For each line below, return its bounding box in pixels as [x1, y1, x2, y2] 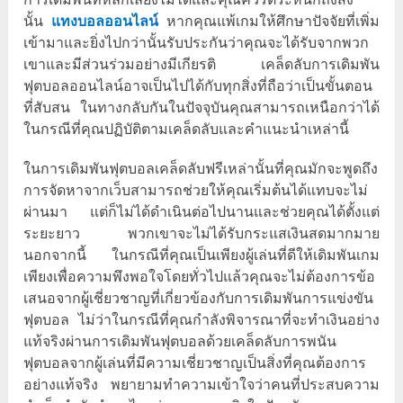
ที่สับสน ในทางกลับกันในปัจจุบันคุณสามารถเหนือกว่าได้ [23, 99, 380, 117]
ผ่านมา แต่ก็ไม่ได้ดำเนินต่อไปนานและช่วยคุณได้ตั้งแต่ [23, 203, 380, 221]
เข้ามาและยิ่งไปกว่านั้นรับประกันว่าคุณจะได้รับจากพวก [23, 34, 370, 52]
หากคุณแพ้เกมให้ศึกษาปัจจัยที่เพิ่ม [166, 13, 380, 31]
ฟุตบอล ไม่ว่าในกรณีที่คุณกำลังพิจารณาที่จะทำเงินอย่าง [23, 311, 380, 329]
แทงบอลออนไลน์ [51, 13, 158, 31]
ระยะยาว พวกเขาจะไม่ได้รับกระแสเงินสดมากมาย [23, 225, 380, 243]
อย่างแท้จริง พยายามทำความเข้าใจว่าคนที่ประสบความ [23, 376, 380, 394]
